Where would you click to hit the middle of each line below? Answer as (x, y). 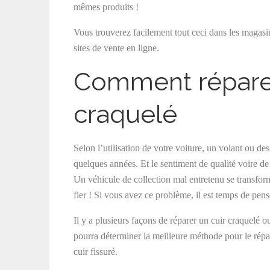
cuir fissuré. (96, 252)
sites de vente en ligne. (116, 48)
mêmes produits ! (106, 7)
